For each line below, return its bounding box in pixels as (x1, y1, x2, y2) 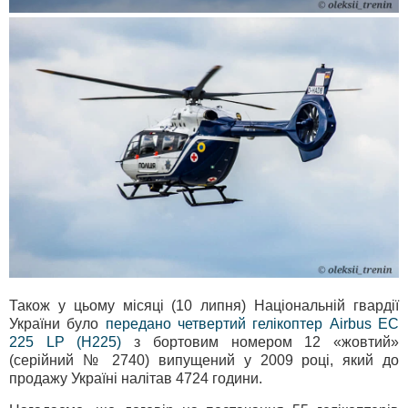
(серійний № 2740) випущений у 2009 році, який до (9, 352, 399, 368)
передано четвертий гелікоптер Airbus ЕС (105, 315, 400, 331)
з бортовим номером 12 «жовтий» (121, 333, 400, 350)
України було (9, 315, 106, 331)
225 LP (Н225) (9, 333, 122, 350)
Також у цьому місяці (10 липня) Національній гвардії (9, 297, 399, 313)
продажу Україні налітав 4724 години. (9, 370, 262, 386)
